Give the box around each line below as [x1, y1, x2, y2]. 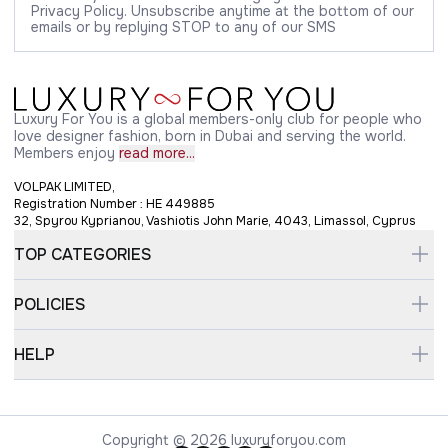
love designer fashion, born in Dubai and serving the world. [14, 126, 406, 145]
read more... [119, 143, 195, 162]
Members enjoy [14, 143, 115, 162]
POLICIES [14, 293, 86, 315]
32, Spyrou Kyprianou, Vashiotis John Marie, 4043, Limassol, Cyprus [14, 212, 416, 229]
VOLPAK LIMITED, [14, 178, 115, 195]
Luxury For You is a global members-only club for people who [14, 109, 422, 128]
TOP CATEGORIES [14, 243, 152, 265]
